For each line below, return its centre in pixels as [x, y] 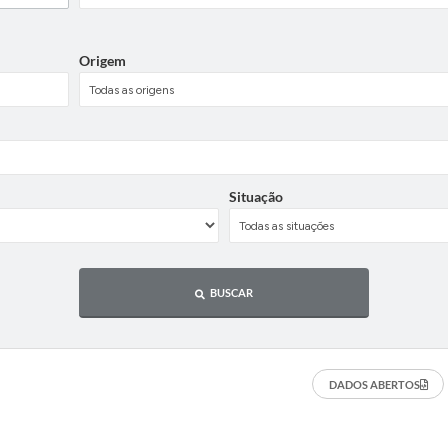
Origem [102, 60]
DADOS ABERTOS [374, 384]
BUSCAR [231, 293]
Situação [256, 196]
